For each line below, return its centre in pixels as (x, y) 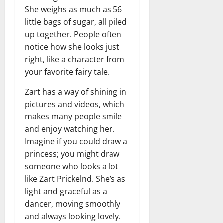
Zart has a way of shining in (76, 91)
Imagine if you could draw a (76, 141)
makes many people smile (73, 116)
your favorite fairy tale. (67, 71)
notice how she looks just (72, 47)
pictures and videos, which (75, 104)
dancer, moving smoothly (73, 203)
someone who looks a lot (72, 166)
